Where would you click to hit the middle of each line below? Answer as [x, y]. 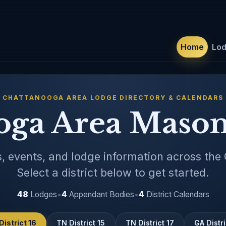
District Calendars [177, 194]
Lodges [42, 194]
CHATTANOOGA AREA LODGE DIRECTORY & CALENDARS [113, 97]
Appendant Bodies [100, 194]
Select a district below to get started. [113, 172]
